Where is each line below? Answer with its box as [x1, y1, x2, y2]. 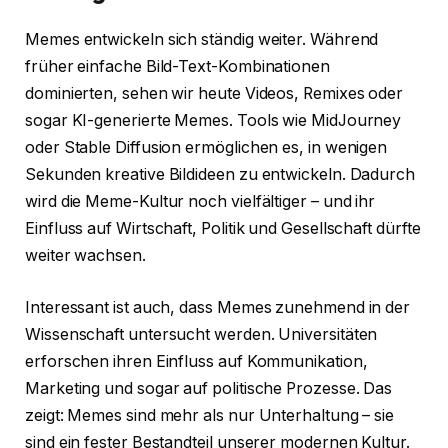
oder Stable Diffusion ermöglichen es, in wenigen [25, 138, 388, 158]
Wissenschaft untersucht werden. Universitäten [25, 324, 378, 344]
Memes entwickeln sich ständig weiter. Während [25, 30, 379, 50]
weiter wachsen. [25, 246, 146, 266]
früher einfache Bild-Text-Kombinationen [25, 57, 330, 77]
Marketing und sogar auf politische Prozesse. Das [25, 378, 393, 398]
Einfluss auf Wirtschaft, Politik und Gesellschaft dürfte [25, 219, 421, 239]
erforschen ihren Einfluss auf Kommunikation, [25, 351, 368, 371]
